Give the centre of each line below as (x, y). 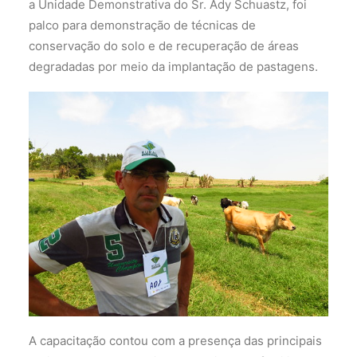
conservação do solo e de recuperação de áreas (164, 45)
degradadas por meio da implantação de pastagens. (173, 66)
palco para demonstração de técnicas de (142, 25)
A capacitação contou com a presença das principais (175, 340)
